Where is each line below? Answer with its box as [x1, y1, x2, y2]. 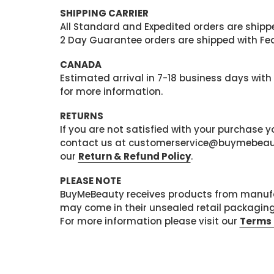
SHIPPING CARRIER [59, 7, 149, 20]
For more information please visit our [59, 215, 240, 228]
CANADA [59, 58, 102, 71]
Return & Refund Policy [78, 150, 191, 163]
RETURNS [59, 109, 103, 122]
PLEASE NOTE [59, 174, 121, 187]
